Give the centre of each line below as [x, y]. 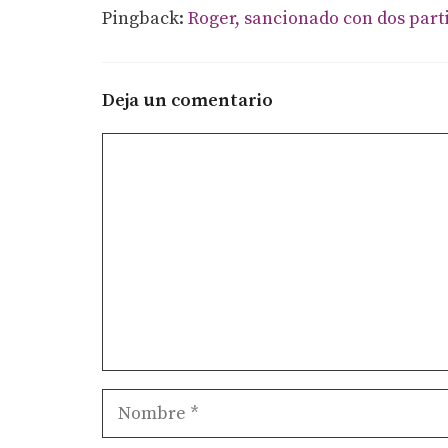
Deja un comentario [187, 101]
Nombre [135, 402]
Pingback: [145, 19]
